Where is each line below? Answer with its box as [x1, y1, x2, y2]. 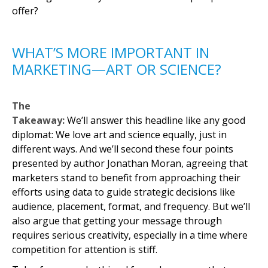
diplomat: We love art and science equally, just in [12, 128, 227, 141]
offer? [12, 4, 38, 17]
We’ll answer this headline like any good [65, 114, 245, 127]
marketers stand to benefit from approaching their [12, 171, 240, 184]
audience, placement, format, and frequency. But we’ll [12, 200, 250, 213]
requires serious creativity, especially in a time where [12, 229, 248, 242]
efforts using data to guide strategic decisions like [12, 185, 235, 199]
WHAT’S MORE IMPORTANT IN [12, 42, 209, 62]
